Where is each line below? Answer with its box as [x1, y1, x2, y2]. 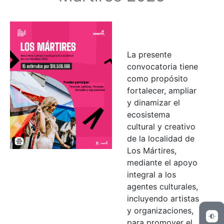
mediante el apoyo [127, 157, 197, 167]
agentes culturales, [127, 181, 198, 191]
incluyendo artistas [127, 193, 199, 203]
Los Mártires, [127, 145, 176, 155]
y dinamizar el [127, 97, 180, 107]
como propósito [127, 73, 188, 83]
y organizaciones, [127, 205, 193, 215]
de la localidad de [127, 133, 194, 143]
